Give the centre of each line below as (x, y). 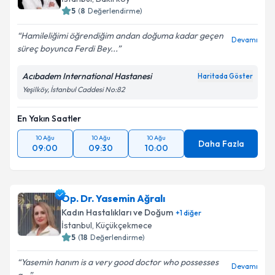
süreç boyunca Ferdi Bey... (67, 48)
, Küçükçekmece (122, 225)
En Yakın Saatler (49, 118)
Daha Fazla (221, 144)
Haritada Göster (225, 76)
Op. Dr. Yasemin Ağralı (113, 198)
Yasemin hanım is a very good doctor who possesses (120, 262)
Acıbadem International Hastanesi (87, 76)
